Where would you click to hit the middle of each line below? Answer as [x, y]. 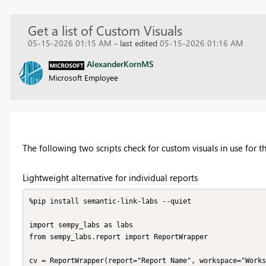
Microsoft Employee [83, 78]
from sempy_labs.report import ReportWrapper [118, 237]
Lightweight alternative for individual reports [110, 177]
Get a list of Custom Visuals [105, 31]
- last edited [137, 43]
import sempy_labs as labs [81, 225]
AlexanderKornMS [120, 64]
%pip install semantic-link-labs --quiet [110, 202]
